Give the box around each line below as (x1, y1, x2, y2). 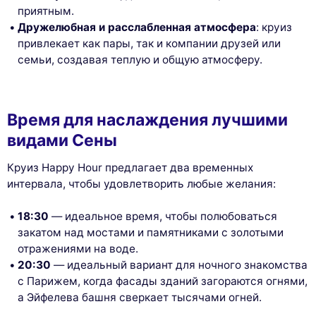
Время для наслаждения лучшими (7, 110, 288, 130)
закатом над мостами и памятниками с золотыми (18, 225, 284, 239)
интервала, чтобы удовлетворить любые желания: (7, 176, 276, 190)
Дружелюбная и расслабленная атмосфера (18, 20, 257, 35)
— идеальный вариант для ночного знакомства (51, 257, 308, 272)
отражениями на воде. (18, 241, 139, 255)
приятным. (18, 4, 75, 18)
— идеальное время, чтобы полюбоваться (49, 209, 278, 223)
